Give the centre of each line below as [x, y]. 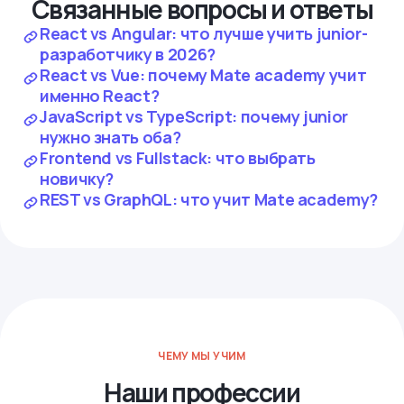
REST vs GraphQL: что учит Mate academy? [209, 199]
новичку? [77, 179]
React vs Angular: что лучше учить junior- [204, 33]
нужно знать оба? [110, 137]
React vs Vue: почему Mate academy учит [203, 75]
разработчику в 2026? [128, 54]
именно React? [100, 96]
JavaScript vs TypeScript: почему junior [194, 116]
